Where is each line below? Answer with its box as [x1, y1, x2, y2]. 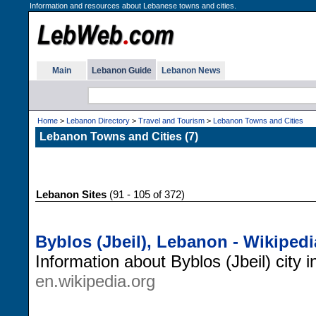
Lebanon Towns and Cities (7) [39, 130, 198, 142]
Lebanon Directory [66, 116, 130, 125]
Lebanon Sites [36, 189, 107, 200]
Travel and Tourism [138, 116, 205, 125]
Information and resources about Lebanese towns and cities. [30, 1, 236, 10]
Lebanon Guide [92, 66, 152, 75]
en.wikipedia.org [35, 271, 155, 291]
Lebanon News [162, 66, 221, 75]
